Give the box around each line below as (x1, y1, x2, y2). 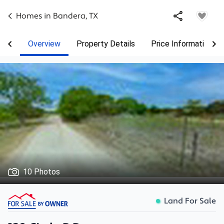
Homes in (16, 11, 53, 21)
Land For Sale (164, 195, 216, 206)
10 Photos (23, 167, 60, 176)
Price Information (151, 39, 212, 48)
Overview (28, 39, 60, 48)
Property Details (76, 39, 135, 48)
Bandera (53, 11, 85, 21)
